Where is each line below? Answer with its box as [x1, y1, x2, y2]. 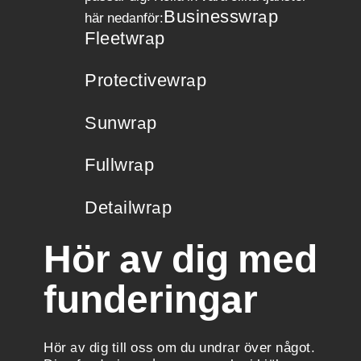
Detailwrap [85, 194, 172, 218]
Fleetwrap [85, 25, 165, 49]
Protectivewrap [85, 68, 206, 92]
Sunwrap [85, 110, 157, 134]
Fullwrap [85, 152, 154, 176]
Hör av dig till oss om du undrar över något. [44, 338, 315, 356]
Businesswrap [164, 3, 278, 27]
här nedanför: [85, 8, 164, 27]
